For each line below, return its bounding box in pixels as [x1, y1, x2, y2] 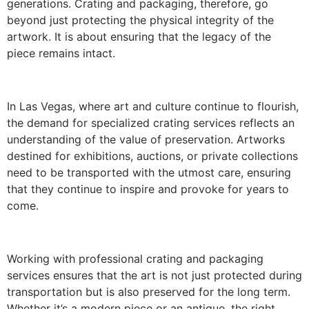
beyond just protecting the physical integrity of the [7, 12, 274, 27]
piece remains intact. [7, 46, 115, 60]
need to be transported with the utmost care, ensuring [7, 165, 291, 179]
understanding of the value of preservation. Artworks [7, 132, 285, 146]
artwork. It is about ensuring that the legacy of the [7, 29, 271, 43]
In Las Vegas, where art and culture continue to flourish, [7, 99, 299, 113]
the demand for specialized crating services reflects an [7, 115, 295, 130]
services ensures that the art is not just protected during [7, 268, 302, 282]
